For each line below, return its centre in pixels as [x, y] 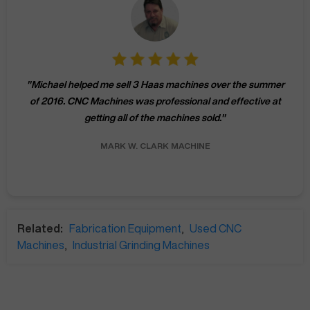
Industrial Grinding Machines [141, 245]
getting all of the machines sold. [153, 118]
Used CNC [216, 229]
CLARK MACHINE [175, 146]
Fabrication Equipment [125, 229]
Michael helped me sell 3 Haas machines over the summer [157, 85]
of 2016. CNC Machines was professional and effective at [155, 101]
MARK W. [119, 146]
